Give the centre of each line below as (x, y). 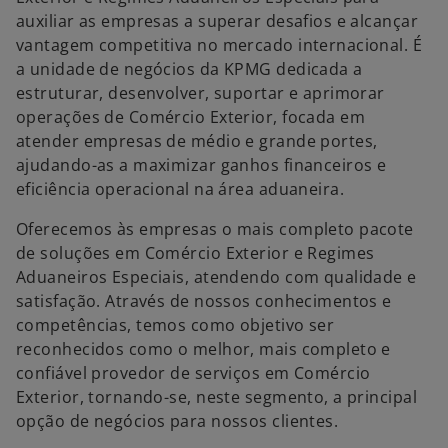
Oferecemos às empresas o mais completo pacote (215, 229)
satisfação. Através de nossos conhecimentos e (204, 301)
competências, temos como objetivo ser (175, 325)
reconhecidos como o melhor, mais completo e (203, 349)
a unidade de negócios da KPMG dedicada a (189, 69)
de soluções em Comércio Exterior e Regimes (195, 253)
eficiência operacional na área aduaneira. (180, 189)
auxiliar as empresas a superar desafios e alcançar (217, 21)
